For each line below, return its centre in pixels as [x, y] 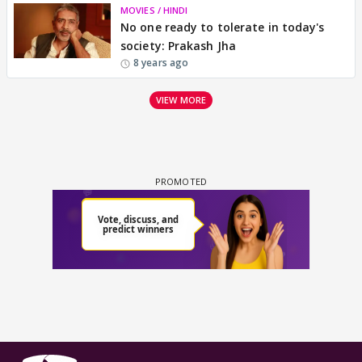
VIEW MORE [181, 100]
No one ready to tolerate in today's [223, 27]
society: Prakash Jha [178, 46]
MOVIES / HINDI [154, 10]
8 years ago [161, 63]
